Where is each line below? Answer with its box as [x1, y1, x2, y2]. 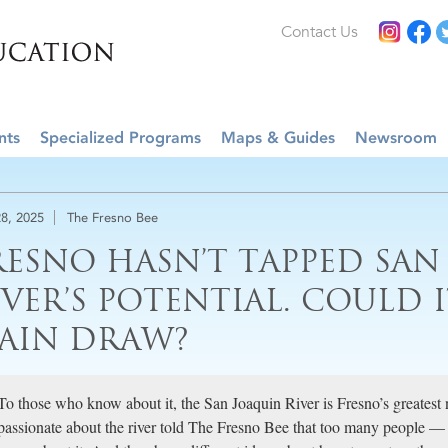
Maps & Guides [221, 128, 335, 147]
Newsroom [355, 128, 437, 147]
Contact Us [281, 22, 358, 42]
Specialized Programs [40, 128, 201, 147]
